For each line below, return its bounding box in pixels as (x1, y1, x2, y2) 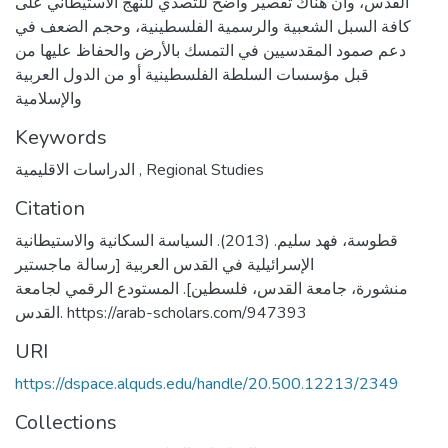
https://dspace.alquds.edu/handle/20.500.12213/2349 (15, 373, 399, 395)
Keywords (15, 124, 107, 151)
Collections (15, 409, 117, 436)
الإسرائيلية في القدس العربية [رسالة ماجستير (15, 254, 314, 276)
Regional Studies (142, 159, 264, 181)
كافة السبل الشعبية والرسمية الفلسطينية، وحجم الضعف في (15, 16, 411, 38)
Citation (15, 195, 85, 222)
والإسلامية (15, 88, 82, 110)
